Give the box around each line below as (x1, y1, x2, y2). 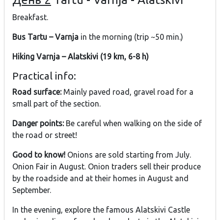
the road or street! (12, 131, 77, 140)
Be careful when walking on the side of (64, 119, 202, 128)
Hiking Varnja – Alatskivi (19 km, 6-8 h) (12, 52, 149, 61)
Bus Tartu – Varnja (12, 32, 79, 42)
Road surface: (12, 87, 61, 97)
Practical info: (12, 70, 76, 82)
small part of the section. (12, 99, 101, 109)
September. (12, 186, 51, 195)
